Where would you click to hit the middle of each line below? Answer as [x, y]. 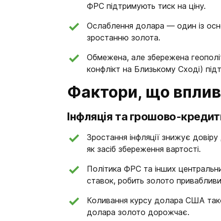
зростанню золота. [124, 37]
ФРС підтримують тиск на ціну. [146, 6]
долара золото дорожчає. [138, 212]
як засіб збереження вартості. [144, 149]
